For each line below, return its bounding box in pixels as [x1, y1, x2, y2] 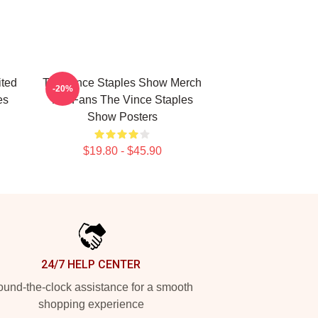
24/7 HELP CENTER [41, 258, 141, 271]
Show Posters [87, 111, 158, 123]
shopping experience [38, 298, 144, 310]
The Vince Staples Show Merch [43, 77, 202, 89]
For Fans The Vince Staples [51, 94, 193, 106]
